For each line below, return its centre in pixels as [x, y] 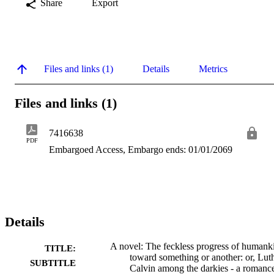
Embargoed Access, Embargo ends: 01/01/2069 [141, 150]
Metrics [213, 68]
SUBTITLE [53, 263]
